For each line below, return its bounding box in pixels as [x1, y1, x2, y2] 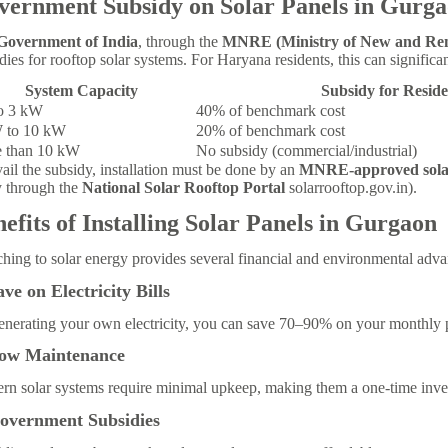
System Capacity [24, 82, 138, 100]
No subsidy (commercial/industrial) [196, 142, 417, 160]
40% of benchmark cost [196, 102, 345, 120]
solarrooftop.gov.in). [285, 179, 417, 197]
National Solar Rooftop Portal [82, 179, 285, 197]
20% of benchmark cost [196, 122, 345, 140]
